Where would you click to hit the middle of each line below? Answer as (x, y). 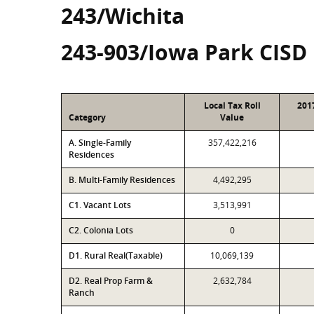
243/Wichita (123, 16)
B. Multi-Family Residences (122, 180)
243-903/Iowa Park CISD (184, 52)
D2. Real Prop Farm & (111, 281)
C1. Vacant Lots (100, 205)
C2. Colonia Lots (101, 230)
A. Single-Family (100, 143)
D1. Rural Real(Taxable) (116, 255)
